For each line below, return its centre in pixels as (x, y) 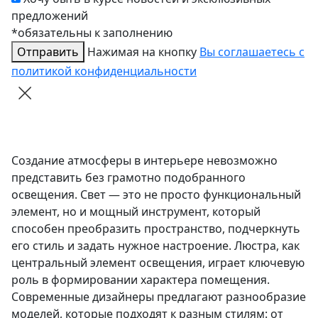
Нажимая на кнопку (143, 52)
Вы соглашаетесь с (252, 52)
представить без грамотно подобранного (128, 178)
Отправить (48, 52)
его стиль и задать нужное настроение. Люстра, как (155, 246)
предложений (50, 16)
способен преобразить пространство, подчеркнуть (156, 229)
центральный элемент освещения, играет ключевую (158, 263)
